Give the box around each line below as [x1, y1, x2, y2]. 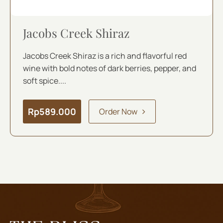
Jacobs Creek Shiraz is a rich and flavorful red [23, 50, 187, 62]
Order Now [99, 106, 137, 117]
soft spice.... [23, 75, 66, 87]
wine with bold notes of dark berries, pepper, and [23, 63, 196, 74]
